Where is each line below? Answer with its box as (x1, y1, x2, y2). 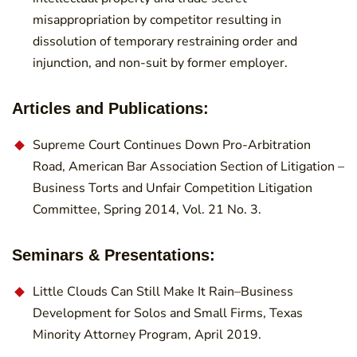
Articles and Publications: (12, 99, 209, 117)
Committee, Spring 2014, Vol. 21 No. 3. (33, 200, 261, 218)
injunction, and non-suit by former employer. (33, 53, 288, 72)
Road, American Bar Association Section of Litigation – (33, 157, 344, 175)
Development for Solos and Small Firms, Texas (33, 304, 303, 322)
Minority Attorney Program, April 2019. (33, 325, 261, 343)
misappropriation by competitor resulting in (33, 10, 281, 29)
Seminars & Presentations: (12, 245, 215, 264)
